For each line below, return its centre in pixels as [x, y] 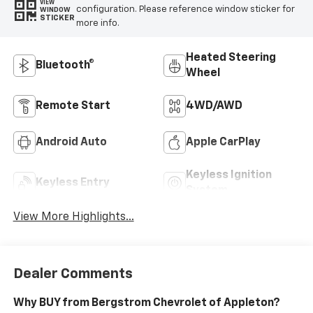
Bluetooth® [65, 65]
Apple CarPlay [223, 142]
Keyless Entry [72, 183]
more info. [97, 24]
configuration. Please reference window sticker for [185, 10]
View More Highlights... [73, 217]
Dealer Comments [73, 274]
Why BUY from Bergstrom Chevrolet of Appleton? [146, 304]
